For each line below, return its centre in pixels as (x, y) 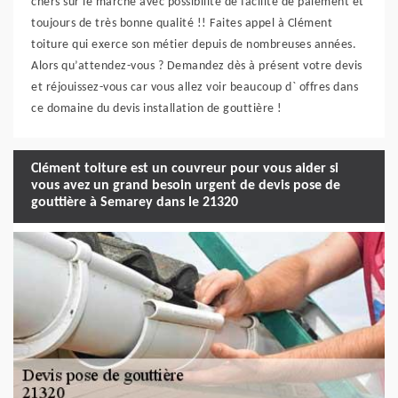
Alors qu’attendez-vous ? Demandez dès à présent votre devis (197, 66)
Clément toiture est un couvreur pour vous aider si (185, 169)
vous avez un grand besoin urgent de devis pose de (186, 186)
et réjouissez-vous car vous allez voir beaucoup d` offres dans (195, 87)
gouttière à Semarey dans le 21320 (135, 203)
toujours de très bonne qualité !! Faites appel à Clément (182, 23)
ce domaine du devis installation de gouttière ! (157, 108)
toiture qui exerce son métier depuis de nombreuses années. (194, 44)
